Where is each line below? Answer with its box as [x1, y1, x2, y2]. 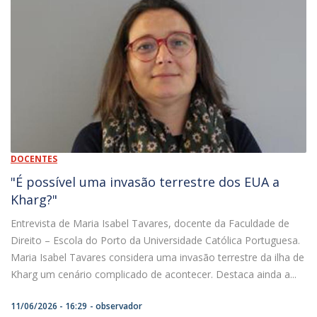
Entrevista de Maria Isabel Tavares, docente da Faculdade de [11, 217, 289, 231]
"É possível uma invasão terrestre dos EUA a [11, 173, 279, 191]
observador [96, 300, 142, 313]
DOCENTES [11, 153, 57, 166]
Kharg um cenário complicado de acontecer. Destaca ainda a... [11, 267, 296, 282]
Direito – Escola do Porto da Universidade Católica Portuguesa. [11, 234, 300, 248]
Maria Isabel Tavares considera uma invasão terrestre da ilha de [11, 250, 304, 265]
